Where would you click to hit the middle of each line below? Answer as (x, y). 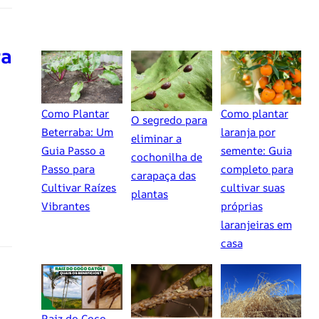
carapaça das (163, 175)
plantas (149, 194)
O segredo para (169, 120)
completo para (257, 169)
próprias (241, 206)
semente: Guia (256, 150)
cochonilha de (166, 157)
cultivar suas (252, 187)
